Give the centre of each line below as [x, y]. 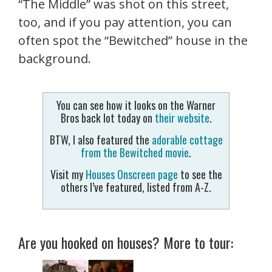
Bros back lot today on [107, 117]
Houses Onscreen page [131, 174]
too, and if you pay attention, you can [125, 22]
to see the [200, 174]
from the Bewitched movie [135, 152]
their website [182, 117]
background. [55, 58]
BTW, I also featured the [100, 139]
